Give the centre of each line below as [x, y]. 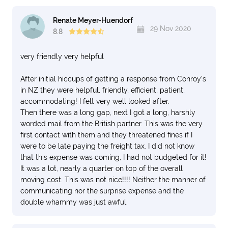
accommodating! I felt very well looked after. [95, 101]
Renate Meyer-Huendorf [93, 21]
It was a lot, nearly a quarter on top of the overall [102, 168]
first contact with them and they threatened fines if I [106, 135]
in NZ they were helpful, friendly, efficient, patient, [103, 90]
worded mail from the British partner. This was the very [111, 124]
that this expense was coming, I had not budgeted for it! [113, 157]
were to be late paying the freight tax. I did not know [107, 146]
